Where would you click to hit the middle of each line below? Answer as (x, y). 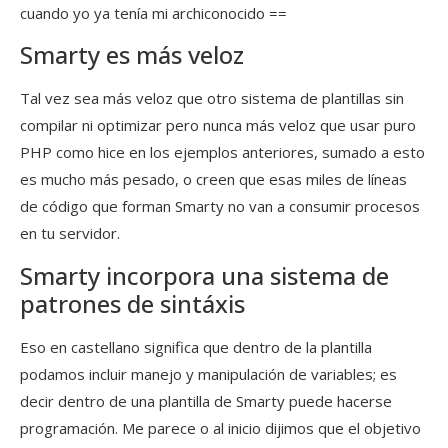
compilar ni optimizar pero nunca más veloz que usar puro (218, 125)
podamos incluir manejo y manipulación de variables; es (208, 373)
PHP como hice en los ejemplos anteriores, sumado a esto (222, 152)
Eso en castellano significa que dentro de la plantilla (196, 346)
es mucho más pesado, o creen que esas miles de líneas (213, 179)
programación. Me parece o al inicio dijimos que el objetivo (220, 427)
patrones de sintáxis (132, 303)
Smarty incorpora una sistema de (204, 275)
